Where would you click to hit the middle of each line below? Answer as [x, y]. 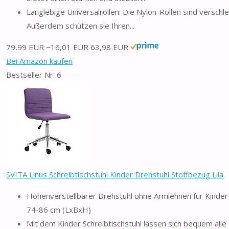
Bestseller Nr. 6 [34, 74]
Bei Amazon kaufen [39, 61]
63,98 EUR [109, 47]
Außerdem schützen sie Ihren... [81, 25]
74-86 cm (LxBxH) [59, 209]
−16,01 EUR [67, 47]
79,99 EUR [25, 47]
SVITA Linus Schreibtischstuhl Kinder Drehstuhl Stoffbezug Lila [115, 174]
